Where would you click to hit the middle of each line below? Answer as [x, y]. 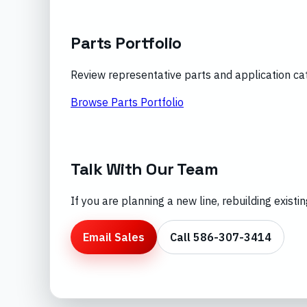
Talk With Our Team [145, 169]
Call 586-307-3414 [221, 237]
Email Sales [114, 237]
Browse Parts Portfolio [127, 102]
